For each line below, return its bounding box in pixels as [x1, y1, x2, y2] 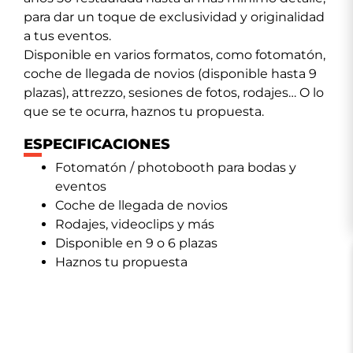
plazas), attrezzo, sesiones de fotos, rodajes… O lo [24, 85, 324, 101]
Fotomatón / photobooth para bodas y [55, 160, 296, 176]
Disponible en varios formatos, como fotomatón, [24, 47, 325, 63]
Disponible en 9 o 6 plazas [55, 236, 217, 251]
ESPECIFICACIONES [24, 136, 170, 154]
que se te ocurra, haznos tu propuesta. [24, 104, 264, 120]
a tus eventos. [24, 28, 111, 44]
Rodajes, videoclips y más [55, 217, 214, 232]
